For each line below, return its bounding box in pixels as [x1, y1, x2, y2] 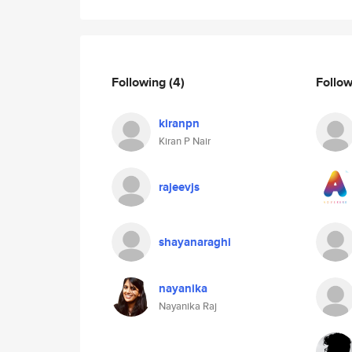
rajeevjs [159, 178, 200, 196]
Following [112, 72, 169, 91]
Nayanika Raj [159, 299, 217, 313]
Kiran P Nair [159, 134, 211, 148]
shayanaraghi [159, 233, 231, 251]
